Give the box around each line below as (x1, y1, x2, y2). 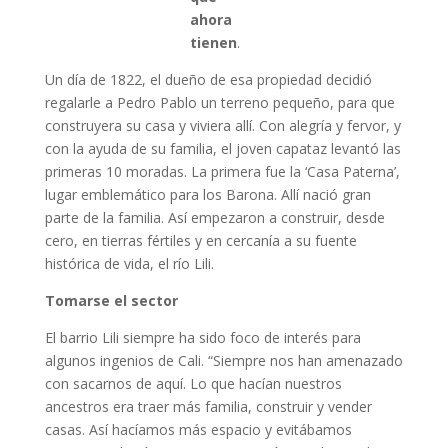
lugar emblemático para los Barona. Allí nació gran (44, 185, 371, 204)
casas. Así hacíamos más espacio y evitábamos (44, 420, 352, 439)
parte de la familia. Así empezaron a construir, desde (44, 208, 385, 227)
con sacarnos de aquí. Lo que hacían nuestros (44, 374, 342, 393)
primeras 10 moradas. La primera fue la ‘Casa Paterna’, (44, 162, 400, 181)
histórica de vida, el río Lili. (44, 254, 214, 273)
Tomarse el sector (44, 291, 178, 310)
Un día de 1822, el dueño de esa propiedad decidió (44, 70, 372, 89)
